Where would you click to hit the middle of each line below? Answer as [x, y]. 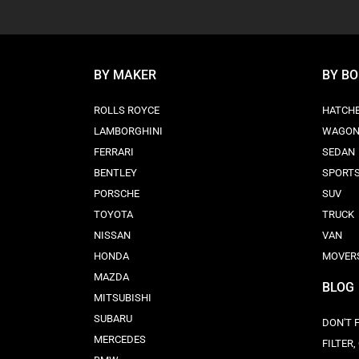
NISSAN [112, 235]
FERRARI [114, 152]
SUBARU [113, 319]
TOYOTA [113, 214]
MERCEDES [120, 339]
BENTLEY [115, 173]
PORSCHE [117, 194]
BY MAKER [125, 75]
